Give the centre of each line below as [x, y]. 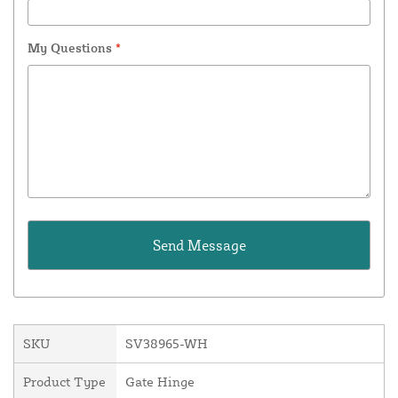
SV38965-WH [167, 344]
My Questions [72, 48]
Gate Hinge [160, 382]
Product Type [64, 382]
